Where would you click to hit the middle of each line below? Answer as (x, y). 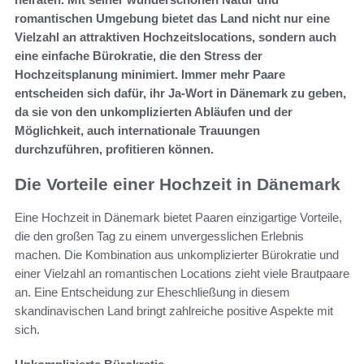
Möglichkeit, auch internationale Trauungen (137, 131)
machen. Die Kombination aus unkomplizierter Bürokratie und (177, 254)
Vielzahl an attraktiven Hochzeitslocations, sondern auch (175, 37)
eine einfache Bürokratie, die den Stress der (139, 56)
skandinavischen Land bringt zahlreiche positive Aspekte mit (174, 310)
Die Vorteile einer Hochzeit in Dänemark (178, 184)
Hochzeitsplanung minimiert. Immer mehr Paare (150, 75)
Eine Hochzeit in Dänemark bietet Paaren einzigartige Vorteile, (178, 217)
